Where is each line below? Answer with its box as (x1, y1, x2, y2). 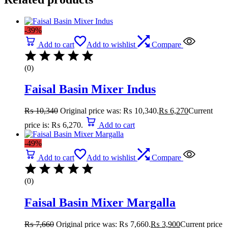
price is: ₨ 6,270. (24, 121, 83, 130)
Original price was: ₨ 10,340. (60, 106, 159, 116)
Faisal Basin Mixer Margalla (24, 196, 176, 210)
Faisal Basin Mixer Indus (24, 82, 156, 96)
